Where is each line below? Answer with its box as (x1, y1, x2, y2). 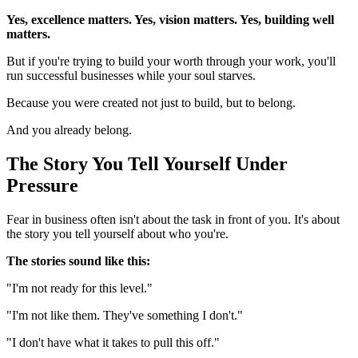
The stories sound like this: (6, 254, 150, 268)
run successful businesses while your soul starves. (6, 69, 256, 83)
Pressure (6, 175, 78, 197)
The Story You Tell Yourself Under (6, 153, 288, 175)
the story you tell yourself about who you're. (6, 227, 229, 241)
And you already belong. (6, 123, 132, 137)
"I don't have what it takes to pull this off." (6, 336, 220, 350)
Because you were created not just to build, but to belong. (6, 96, 296, 110)
